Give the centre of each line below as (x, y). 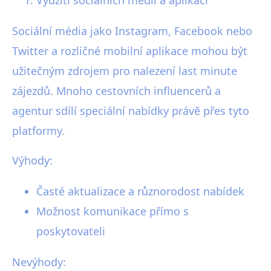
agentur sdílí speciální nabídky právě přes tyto (131, 110)
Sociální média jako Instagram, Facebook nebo (132, 31)
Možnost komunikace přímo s (113, 211)
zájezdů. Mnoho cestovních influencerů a (116, 90)
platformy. (38, 130)
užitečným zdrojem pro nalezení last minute (125, 70)
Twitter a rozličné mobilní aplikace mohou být (130, 51)
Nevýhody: (39, 262)
